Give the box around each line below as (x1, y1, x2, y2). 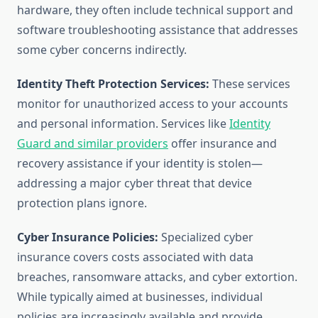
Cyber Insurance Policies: (17, 229, 158, 246)
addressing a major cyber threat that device (17, 175, 252, 192)
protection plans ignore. (17, 195, 147, 212)
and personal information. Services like (17, 116, 229, 132)
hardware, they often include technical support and (17, 2, 293, 18)
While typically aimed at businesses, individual (17, 289, 263, 305)
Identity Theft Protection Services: (17, 76, 209, 92)
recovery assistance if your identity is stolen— (17, 155, 263, 172)
